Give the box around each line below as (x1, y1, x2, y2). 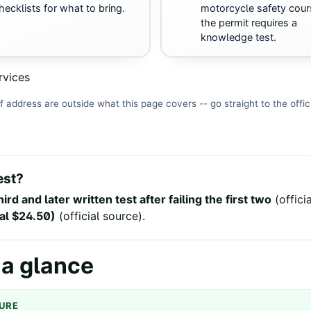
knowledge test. (200, 31, 276, 44)
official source (63, 209, 138, 224)
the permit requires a (200, 17, 297, 30)
